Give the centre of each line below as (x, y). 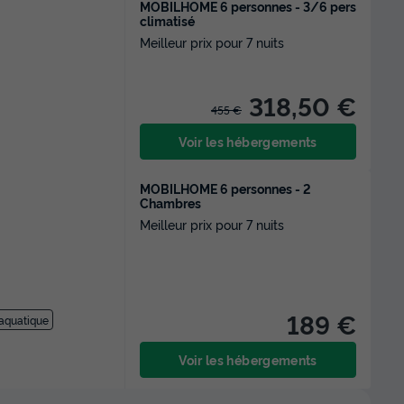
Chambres (170, 202)
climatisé (167, 20)
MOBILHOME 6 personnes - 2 (225, 188)
